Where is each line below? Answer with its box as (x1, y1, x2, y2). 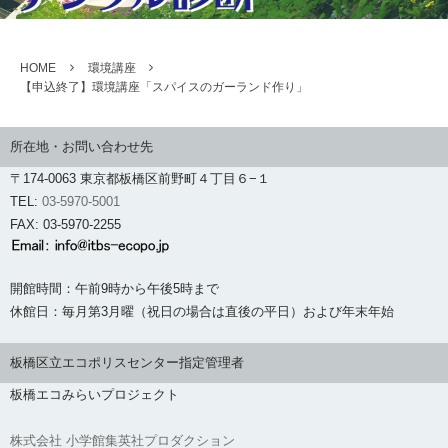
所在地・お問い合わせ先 (10, 139, 153, 155)
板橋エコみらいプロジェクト (10, 386, 179, 402)
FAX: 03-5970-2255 (10, 217, 121, 233)
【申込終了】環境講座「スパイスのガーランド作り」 (20, 80, 308, 95)
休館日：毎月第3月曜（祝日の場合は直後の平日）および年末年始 (10, 303, 394, 319)
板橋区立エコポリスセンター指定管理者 (10, 354, 244, 370)
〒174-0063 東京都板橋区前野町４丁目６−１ (10, 171, 270, 187)
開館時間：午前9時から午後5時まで (10, 280, 219, 296)
